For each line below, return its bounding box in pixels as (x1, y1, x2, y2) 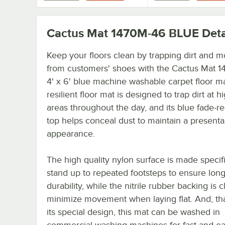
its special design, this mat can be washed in (47, 206, 220, 217)
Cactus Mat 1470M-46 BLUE (47, 26, 199, 40)
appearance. (47, 128, 95, 139)
